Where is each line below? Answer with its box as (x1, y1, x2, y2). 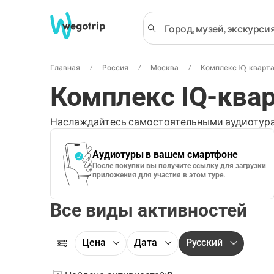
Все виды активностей (50, 199, 247, 221)
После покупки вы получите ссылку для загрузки (92, 161, 266, 170)
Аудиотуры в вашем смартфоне (92, 149, 238, 160)
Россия (102, 63, 128, 72)
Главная (50, 63, 80, 72)
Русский (185, 237, 223, 248)
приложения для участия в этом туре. (92, 171, 225, 179)
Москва (150, 63, 179, 72)
